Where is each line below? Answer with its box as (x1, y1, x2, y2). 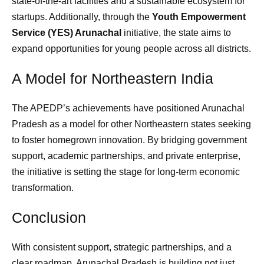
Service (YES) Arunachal (12, 28, 121, 38)
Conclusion (12, 209, 86, 226)
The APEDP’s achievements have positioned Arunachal (12, 103, 245, 113)
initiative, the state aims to (121, 28, 231, 38)
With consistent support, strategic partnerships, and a (12, 242, 232, 252)
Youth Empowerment (152, 12, 246, 22)
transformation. (12, 183, 74, 193)
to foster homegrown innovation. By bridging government (12, 135, 247, 145)
